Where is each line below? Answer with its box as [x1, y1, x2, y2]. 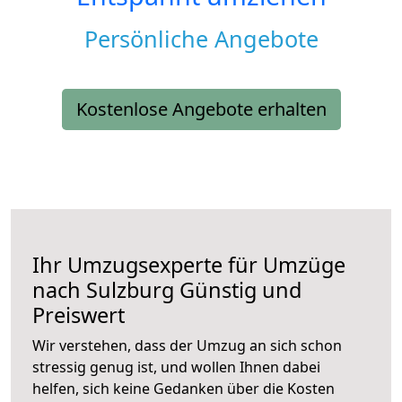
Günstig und [174, 275, 301, 305]
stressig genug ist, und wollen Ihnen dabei [32, 357, 320, 378]
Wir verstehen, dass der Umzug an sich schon [32, 336, 342, 356]
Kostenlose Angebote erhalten [75, 97, 327, 122]
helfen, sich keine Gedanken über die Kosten [32, 379, 335, 399]
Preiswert [32, 301, 125, 330]
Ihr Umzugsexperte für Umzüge [32, 250, 345, 280]
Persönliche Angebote [83, 23, 319, 55]
